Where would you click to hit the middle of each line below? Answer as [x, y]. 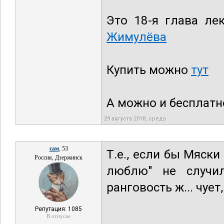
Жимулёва [136, 37]
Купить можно [149, 70]
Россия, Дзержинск [58, 157]
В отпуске [58, 216]
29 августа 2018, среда [135, 119]
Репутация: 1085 [58, 209]
